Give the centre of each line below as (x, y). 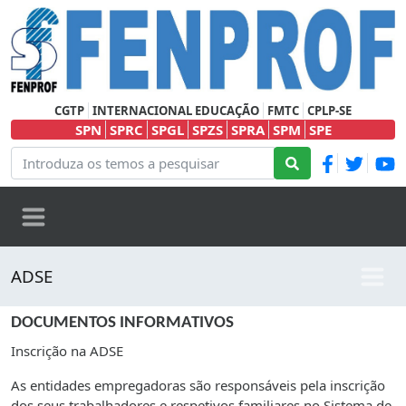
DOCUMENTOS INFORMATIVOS (122, 324)
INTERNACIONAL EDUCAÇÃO (176, 111)
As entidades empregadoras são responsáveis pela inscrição (198, 386)
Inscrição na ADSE (67, 351)
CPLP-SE (329, 111)
